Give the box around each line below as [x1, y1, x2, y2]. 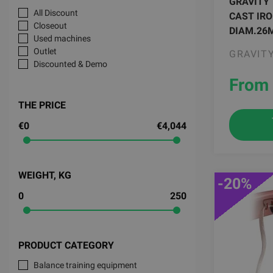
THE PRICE [18, 99, 66, 111]
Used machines [34, 34, 91, 43]
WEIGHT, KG [18, 169, 71, 181]
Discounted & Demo [34, 59, 107, 69]
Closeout [34, 21, 67, 30]
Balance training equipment [34, 260, 137, 270]
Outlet [34, 46, 57, 56]
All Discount [34, 8, 78, 18]
